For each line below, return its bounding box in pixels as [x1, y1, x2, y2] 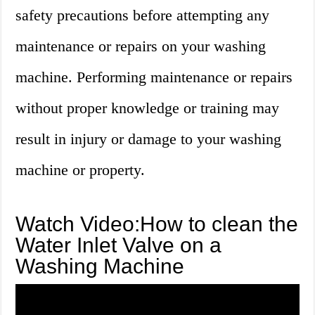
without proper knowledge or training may [15, 99, 280, 117]
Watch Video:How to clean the [15, 212, 299, 236]
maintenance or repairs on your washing [15, 37, 266, 56]
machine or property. [15, 161, 146, 179]
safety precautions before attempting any [15, 6, 270, 25]
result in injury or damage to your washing [15, 130, 282, 148]
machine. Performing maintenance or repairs [15, 68, 293, 86]
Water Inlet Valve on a [15, 233, 222, 257]
